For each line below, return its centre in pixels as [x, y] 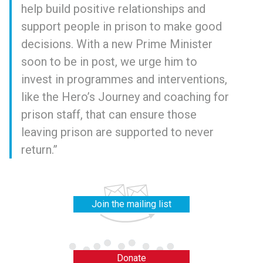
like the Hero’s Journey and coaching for [125, 97]
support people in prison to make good [122, 26]
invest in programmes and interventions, [124, 79]
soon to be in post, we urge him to [109, 62]
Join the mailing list [131, 204]
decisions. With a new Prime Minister [117, 44]
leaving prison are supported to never [117, 132]
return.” [41, 150]
